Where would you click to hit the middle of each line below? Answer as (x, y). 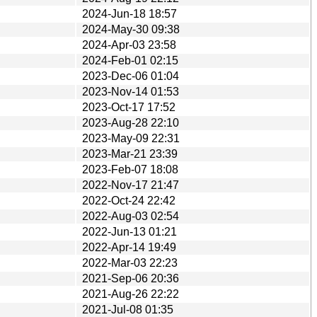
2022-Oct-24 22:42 (129, 200)
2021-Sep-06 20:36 (131, 278)
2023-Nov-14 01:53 (131, 91)
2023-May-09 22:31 (131, 138)
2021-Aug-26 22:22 (131, 294)
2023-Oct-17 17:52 (129, 107)
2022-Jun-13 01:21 (129, 231)
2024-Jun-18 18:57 (129, 13)
